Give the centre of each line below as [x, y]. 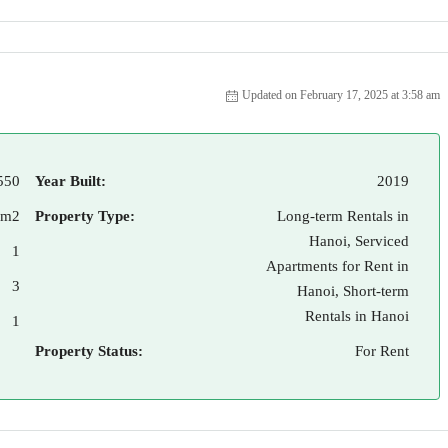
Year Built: [70, 181]
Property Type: [85, 216]
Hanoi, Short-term [353, 291]
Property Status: [89, 351]
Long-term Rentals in [343, 216]
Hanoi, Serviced [359, 241]
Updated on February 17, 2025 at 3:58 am [341, 95]
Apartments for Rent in [337, 266]
